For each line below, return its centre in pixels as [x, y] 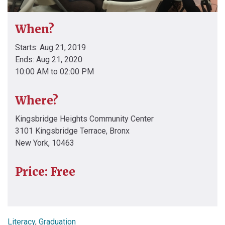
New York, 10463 [45, 143]
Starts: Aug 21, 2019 [50, 48]
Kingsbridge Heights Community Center [84, 119]
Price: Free [45, 172]
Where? [37, 101]
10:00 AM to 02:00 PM [54, 72]
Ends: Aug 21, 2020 [49, 60]
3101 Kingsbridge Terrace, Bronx [72, 131]
